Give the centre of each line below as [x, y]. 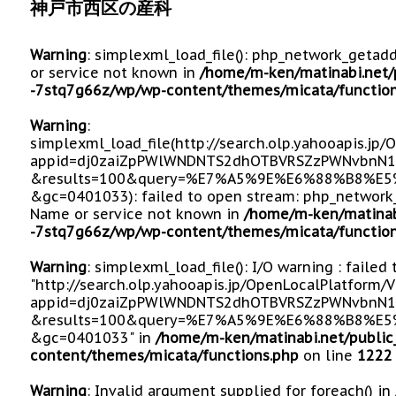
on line [328, 355]
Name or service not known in [137, 213]
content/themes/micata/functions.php [164, 355]
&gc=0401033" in [93, 337]
